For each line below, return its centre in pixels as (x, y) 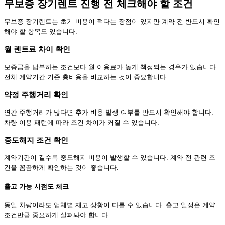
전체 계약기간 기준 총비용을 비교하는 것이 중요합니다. (86, 77)
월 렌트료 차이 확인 (37, 49)
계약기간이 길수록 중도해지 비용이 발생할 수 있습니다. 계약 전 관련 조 (110, 158)
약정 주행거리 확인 (36, 94)
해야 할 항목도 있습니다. (41, 32)
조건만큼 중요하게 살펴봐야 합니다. (57, 215)
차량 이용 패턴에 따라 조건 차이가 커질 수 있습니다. (82, 122)
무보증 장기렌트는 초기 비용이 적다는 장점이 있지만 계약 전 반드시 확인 (112, 22)
